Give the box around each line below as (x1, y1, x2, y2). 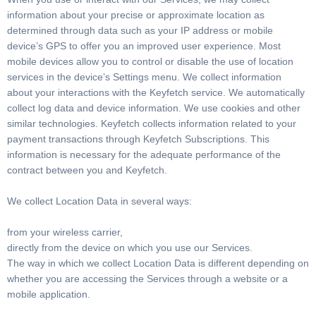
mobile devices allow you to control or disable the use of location (7, 56, 293, 67)
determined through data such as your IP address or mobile (7, 25, 273, 36)
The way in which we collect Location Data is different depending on (7, 257, 309, 269)
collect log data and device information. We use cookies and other (7, 102, 300, 114)
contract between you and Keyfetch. (7, 164, 167, 176)
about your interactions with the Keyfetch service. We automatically (7, 87, 305, 98)
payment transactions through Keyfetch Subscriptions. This (7, 133, 269, 145)
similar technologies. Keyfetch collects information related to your (7, 118, 296, 129)
